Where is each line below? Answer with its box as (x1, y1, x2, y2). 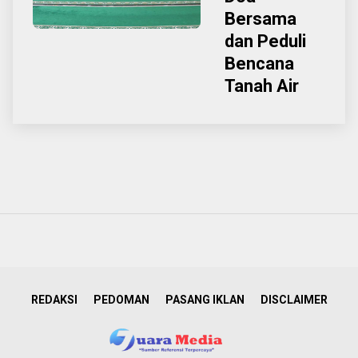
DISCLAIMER (260, 293, 328, 306)
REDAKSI (30, 293, 78, 306)
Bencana (225, 54, 294, 74)
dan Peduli (225, 31, 306, 51)
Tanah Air (225, 76, 299, 96)
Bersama (225, 9, 296, 29)
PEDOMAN (93, 293, 149, 306)
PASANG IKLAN (165, 293, 245, 306)
